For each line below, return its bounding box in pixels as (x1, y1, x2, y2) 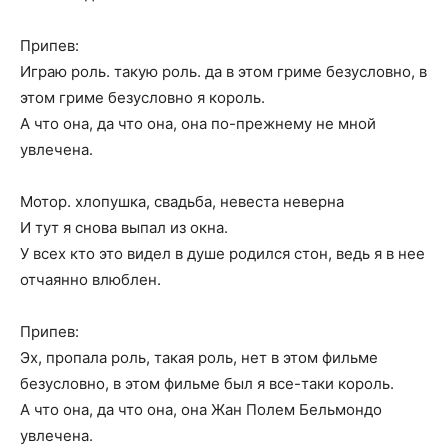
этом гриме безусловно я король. (20, 88, 265, 107)
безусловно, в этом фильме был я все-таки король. (20, 374, 394, 393)
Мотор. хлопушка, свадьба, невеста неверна (20, 192, 344, 211)
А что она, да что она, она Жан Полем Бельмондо (20, 400, 382, 419)
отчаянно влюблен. (20, 270, 161, 289)
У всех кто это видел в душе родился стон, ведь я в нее (20, 244, 425, 263)
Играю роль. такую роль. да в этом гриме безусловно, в (20, 62, 427, 81)
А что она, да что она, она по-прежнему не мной (20, 114, 376, 133)
